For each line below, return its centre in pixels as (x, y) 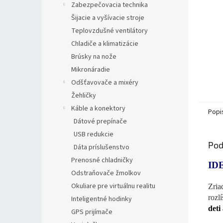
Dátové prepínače (100, 121)
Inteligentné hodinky (102, 199)
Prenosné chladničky (102, 160)
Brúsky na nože (94, 57)
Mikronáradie (91, 70)
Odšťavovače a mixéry (105, 83)
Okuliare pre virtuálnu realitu (113, 186)
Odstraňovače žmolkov (106, 173)
